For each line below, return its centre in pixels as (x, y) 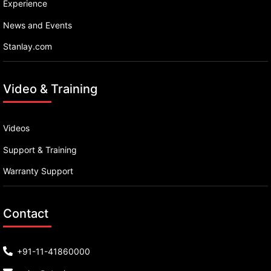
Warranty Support (38, 171)
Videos (16, 128)
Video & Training (50, 89)
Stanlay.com (28, 47)
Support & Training (40, 149)
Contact (26, 214)
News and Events (38, 25)
